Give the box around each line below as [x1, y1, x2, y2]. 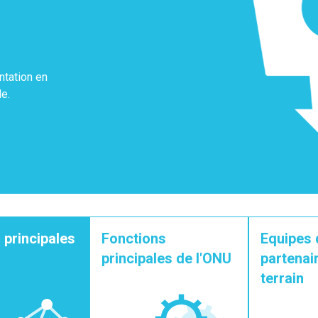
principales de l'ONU [102, 250, 231, 267]
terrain [261, 270, 304, 287]
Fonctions [102, 230, 166, 247]
